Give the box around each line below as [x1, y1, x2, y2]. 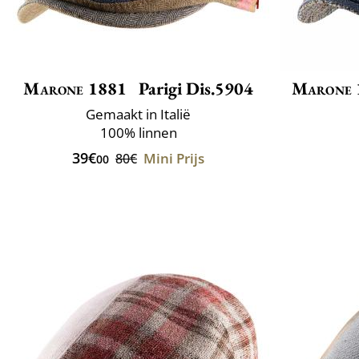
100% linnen [99, 123, 177, 142]
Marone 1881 [23, 76, 127, 100]
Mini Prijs [143, 148, 204, 167]
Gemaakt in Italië [86, 104, 191, 123]
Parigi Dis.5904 [134, 76, 253, 100]
